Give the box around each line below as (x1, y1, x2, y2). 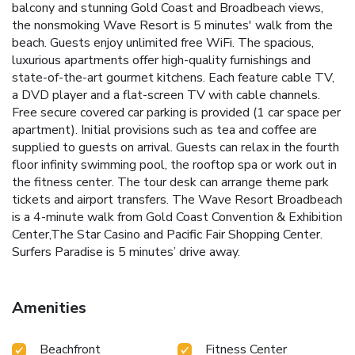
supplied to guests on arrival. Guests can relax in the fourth (12, 138, 339, 156)
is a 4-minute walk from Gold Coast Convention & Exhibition (12, 208, 342, 226)
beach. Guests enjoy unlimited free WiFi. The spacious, (12, 33, 314, 52)
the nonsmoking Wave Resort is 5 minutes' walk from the (12, 16, 333, 34)
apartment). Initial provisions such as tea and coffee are (12, 120, 317, 139)
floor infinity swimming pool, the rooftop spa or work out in (12, 155, 337, 174)
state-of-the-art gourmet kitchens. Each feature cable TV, (12, 68, 334, 86)
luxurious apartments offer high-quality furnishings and (12, 51, 311, 69)
